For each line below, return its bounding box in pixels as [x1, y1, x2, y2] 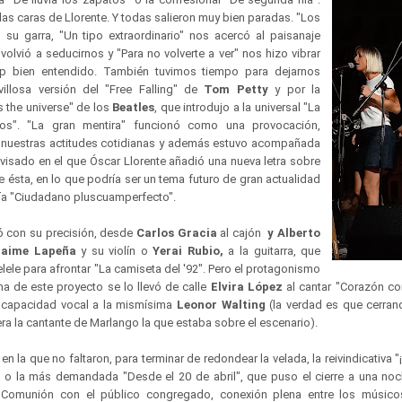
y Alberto [264, 226, 321, 240]
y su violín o [75, 244, 153, 258]
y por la [267, 83, 321, 96]
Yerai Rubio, [153, 244, 223, 258]
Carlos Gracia [136, 226, 217, 240]
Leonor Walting [177, 298, 266, 311]
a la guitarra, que [223, 244, 321, 258]
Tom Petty [204, 83, 268, 96]
